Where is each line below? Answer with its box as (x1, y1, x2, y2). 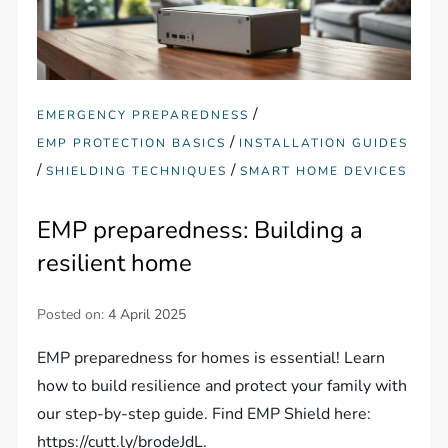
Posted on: (37, 304, 109, 324)
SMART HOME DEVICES (240, 162, 408, 179)
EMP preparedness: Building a (37, 213, 364, 246)
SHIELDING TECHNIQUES (46, 162, 228, 179)
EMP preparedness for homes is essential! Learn (37, 346, 386, 369)
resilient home (37, 246, 193, 279)
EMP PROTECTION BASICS (37, 134, 227, 151)
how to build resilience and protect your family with (37, 374, 408, 397)
